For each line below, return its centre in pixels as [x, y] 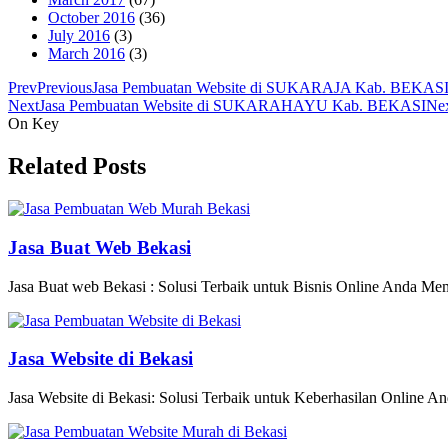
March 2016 [86, 54]
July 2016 [79, 36]
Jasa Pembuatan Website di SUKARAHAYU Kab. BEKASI [232, 106]
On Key [33, 124]
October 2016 [91, 18]
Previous [64, 88]
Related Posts [77, 166]
